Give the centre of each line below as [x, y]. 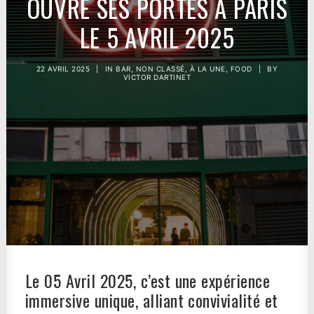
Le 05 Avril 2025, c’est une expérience [148, 280]
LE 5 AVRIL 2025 [157, 37]
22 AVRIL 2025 [63, 69]
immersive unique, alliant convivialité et [152, 300]
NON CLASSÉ [160, 69]
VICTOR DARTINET [157, 77]
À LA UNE [207, 69]
